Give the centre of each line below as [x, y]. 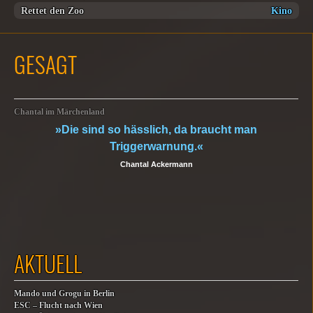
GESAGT [45, 64]
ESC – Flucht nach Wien [58, 306]
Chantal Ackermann [156, 164]
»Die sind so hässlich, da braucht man [156, 130]
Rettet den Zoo [52, 10]
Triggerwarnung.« [156, 146]
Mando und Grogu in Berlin [64, 294]
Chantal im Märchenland [59, 112]
